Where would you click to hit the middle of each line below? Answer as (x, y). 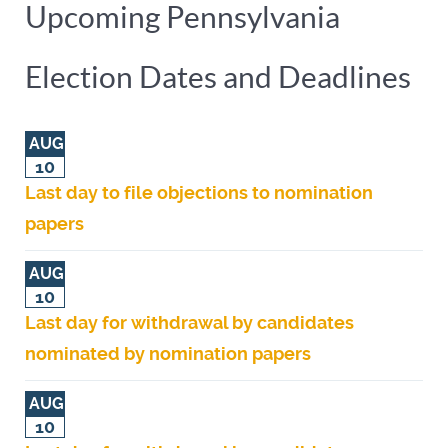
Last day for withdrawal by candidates (189, 322)
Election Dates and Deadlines (218, 76)
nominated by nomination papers (168, 353)
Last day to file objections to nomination (199, 192)
